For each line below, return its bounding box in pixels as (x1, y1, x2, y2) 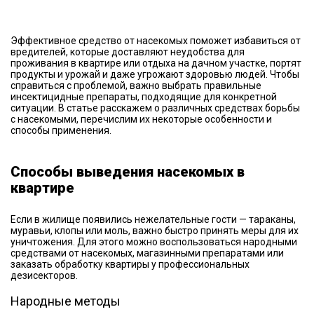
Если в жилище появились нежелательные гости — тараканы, (11, 214, 296, 225)
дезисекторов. (11, 270, 78, 281)
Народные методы (11, 294, 121, 308)
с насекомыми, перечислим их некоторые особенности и (11, 114, 272, 125)
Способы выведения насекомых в (11, 163, 245, 180)
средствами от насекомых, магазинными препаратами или (11, 247, 284, 259)
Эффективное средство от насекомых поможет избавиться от (11, 35, 301, 46)
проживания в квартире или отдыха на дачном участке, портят (11, 57, 301, 69)
